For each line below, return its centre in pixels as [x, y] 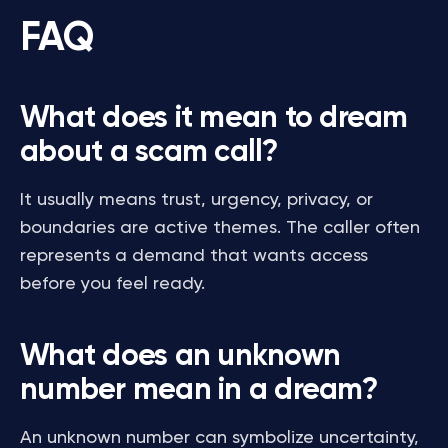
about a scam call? [149, 153]
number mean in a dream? [198, 391]
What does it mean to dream [214, 119]
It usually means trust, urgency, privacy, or [196, 200]
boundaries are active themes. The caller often [220, 228]
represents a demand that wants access [194, 256]
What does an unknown [180, 357]
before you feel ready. [112, 284]
